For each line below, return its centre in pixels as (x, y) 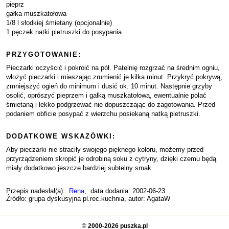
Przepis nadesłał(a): (38, 191)
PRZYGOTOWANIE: (44, 54)
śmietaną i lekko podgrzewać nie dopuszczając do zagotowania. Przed (111, 105)
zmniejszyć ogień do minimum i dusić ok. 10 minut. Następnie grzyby (109, 86)
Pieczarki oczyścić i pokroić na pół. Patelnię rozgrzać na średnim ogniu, (113, 68)
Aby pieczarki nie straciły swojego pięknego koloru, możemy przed (105, 150)
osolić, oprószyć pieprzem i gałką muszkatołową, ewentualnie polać (106, 95)
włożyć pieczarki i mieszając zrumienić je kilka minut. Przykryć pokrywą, (114, 77)
